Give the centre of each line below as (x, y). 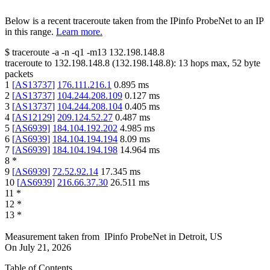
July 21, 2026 (45, 248)
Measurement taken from (52, 237)
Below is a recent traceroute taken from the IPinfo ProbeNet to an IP (134, 21)
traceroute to (28, 63)
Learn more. (79, 32)
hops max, (210, 63)
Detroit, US (200, 237)
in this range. (29, 32)
